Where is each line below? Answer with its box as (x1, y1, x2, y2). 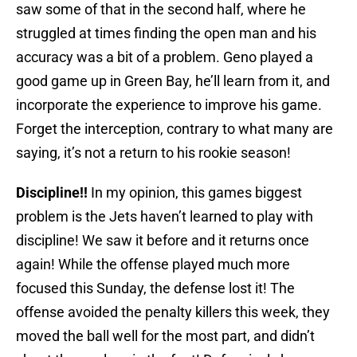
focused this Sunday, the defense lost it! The (16, 280, 295, 297)
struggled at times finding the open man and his (16, 25, 316, 42)
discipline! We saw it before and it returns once (16, 232, 309, 249)
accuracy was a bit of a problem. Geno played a (16, 49, 313, 66)
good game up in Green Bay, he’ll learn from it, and (16, 73, 330, 90)
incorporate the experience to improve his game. (16, 96, 322, 114)
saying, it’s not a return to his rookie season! (16, 144, 291, 162)
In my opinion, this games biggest (88, 184, 302, 202)
